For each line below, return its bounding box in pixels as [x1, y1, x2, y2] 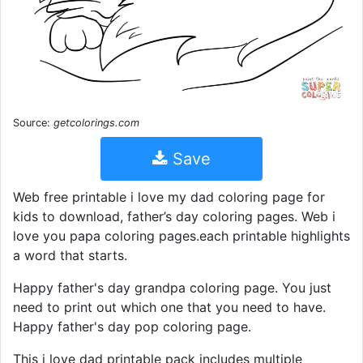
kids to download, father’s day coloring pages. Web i [13, 207, 335, 224]
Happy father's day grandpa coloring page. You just [13, 279, 331, 296]
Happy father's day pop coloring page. [13, 318, 251, 335]
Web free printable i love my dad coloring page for [13, 188, 325, 205]
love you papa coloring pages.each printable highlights [13, 227, 350, 244]
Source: [13, 116, 53, 129]
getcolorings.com [53, 116, 139, 129]
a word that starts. [13, 246, 127, 263]
